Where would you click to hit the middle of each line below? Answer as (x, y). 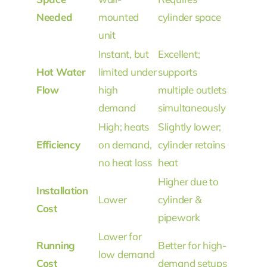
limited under (127, 72)
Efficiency (58, 144)
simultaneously (192, 107)
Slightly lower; (190, 126)
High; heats (124, 126)
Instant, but (123, 54)
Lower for (120, 236)
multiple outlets (192, 89)
